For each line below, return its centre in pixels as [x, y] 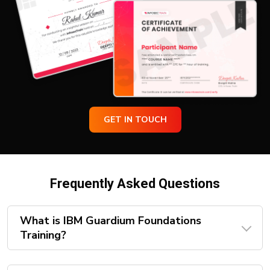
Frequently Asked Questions [135, 184]
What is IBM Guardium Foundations [111, 221]
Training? [43, 235]
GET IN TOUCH [151, 120]
